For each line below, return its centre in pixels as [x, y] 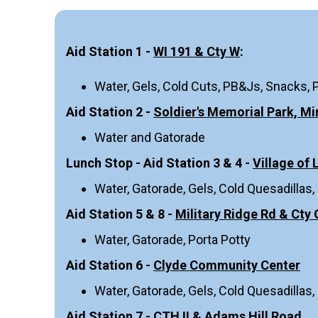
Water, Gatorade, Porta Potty [172, 239]
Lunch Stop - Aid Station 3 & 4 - [159, 163]
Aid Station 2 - [110, 111]
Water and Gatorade [150, 137]
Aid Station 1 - [110, 51]
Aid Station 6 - [110, 265]
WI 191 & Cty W [197, 51]
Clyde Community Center [227, 265]
